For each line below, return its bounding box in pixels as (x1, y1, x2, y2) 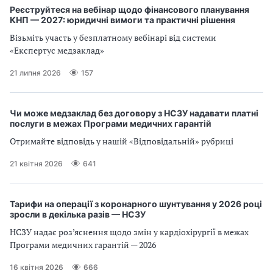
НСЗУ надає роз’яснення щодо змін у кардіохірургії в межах (10, 226, 249, 238)
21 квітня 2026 (10, 158, 63, 168)
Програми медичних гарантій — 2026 (10, 239, 156, 250)
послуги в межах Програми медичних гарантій (10, 118, 211, 129)
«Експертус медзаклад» (10, 44, 104, 56)
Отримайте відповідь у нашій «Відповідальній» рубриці (10, 135, 233, 147)
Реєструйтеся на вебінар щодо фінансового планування (10, 4, 249, 15)
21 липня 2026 (10, 68, 61, 77)
